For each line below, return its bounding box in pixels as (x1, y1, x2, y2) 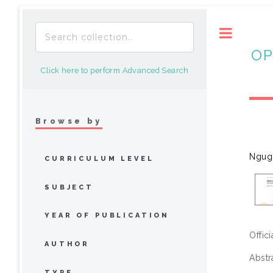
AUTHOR (44, 240, 90, 249)
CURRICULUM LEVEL (44, 154, 154, 163)
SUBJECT (44, 183, 94, 191)
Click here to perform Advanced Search (41, 66, 188, 75)
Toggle (245, 28, 270, 37)
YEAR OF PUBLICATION (44, 211, 170, 220)
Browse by (35, 116, 102, 126)
